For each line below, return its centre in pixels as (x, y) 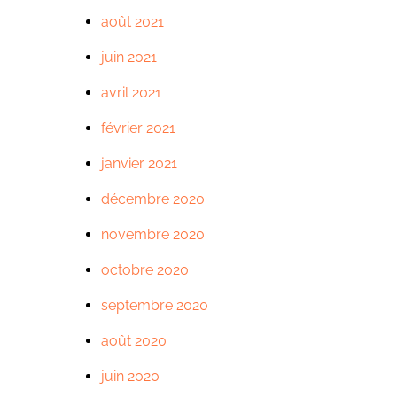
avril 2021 (131, 93)
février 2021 (138, 128)
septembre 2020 (154, 306)
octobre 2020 (144, 270)
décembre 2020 (152, 199)
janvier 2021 (139, 164)
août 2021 (132, 22)
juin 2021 (128, 58)
